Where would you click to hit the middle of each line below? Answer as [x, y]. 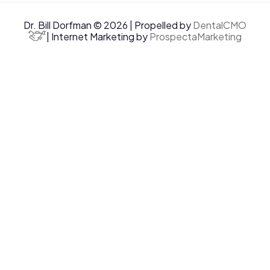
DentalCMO [220, 25]
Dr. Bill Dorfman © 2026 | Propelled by [108, 25]
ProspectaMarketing [196, 37]
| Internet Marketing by [98, 37]
